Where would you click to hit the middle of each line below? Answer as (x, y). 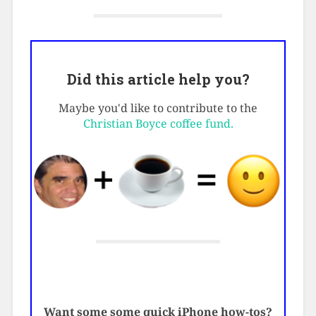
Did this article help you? (158, 79)
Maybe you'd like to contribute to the (158, 108)
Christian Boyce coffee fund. (158, 124)
